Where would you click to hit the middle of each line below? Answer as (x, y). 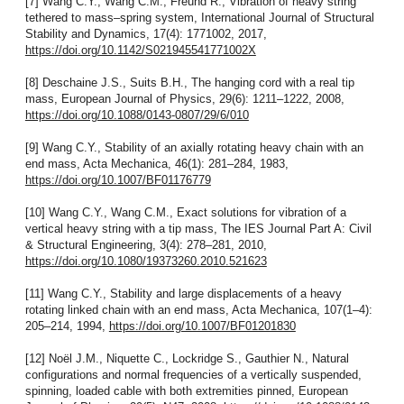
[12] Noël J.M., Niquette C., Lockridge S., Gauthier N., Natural (187, 359)
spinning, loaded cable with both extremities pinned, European (186, 391)
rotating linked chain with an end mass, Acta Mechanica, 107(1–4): (198, 310)
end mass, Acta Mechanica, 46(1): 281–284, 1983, (156, 164)
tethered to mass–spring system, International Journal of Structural (199, 18)
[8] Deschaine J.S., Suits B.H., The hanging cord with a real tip (189, 83)
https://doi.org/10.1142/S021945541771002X (140, 50)
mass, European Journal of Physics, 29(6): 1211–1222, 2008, (184, 99)
